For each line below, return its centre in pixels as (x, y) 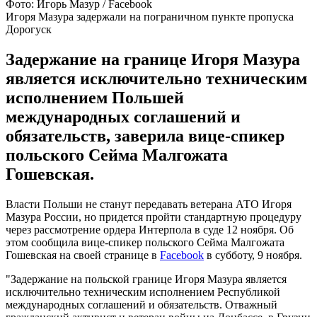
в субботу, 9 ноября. (253, 255)
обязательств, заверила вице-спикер (145, 136)
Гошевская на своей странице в (83, 255)
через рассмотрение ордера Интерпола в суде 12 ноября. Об (150, 229)
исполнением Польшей (95, 97)
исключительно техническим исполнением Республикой (143, 292)
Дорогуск (29, 29)
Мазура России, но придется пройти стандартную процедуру (154, 217)
